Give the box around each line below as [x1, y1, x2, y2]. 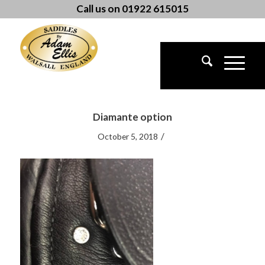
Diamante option [92, 111, 172, 123]
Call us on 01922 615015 [76, 2, 189, 15]
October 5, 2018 [97, 131, 158, 141]
